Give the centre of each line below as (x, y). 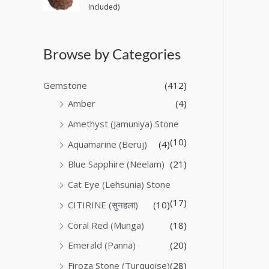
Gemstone (65, 86)
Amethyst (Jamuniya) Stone (123, 123)
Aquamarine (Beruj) (107, 144)
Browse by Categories (112, 53)
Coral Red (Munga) (106, 225)
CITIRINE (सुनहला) (103, 204)
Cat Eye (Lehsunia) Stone (119, 185)
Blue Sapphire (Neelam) (116, 164)
